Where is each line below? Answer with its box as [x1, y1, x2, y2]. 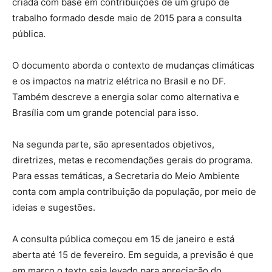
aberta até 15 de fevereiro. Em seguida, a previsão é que [12, 249, 254, 261]
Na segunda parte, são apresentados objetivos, [12, 138, 214, 151]
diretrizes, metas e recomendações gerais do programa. [12, 154, 253, 166]
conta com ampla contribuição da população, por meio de [12, 186, 256, 198]
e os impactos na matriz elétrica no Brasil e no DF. [12, 75, 226, 87]
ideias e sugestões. [12, 202, 95, 214]
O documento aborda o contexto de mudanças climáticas [12, 59, 254, 72]
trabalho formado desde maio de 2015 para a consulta [12, 12, 242, 24]
